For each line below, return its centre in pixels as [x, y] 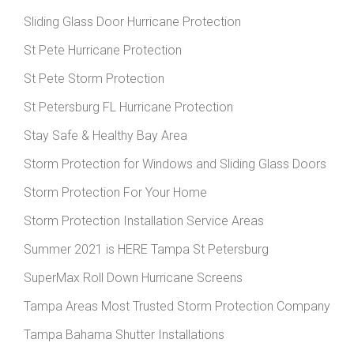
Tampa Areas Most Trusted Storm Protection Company [177, 306]
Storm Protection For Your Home [115, 192]
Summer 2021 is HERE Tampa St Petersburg [146, 249]
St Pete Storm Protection [94, 78]
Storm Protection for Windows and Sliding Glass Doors [175, 164]
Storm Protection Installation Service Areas [144, 220]
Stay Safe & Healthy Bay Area [105, 135]
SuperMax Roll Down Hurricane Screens [133, 277]
